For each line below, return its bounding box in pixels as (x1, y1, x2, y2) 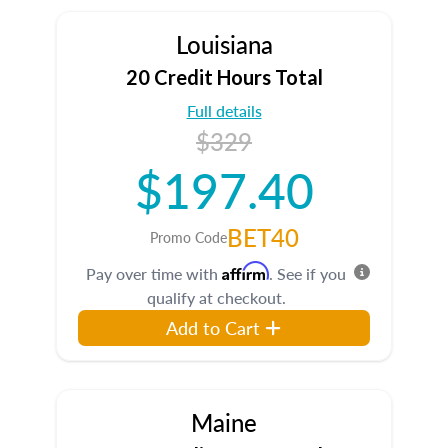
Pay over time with (86, 262, 222, 285)
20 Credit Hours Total (125, 65, 323, 89)
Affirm (222, 261, 269, 281)
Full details (186, 99, 262, 122)
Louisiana (175, 27, 273, 61)
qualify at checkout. (146, 286, 286, 309)
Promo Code (149, 227, 227, 247)
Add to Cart (166, 315, 261, 340)
